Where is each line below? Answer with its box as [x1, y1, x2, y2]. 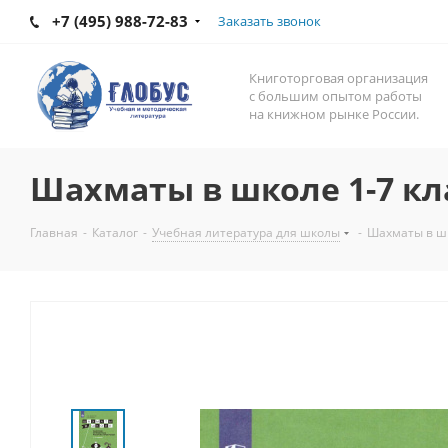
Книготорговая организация [249, 69, 428, 88]
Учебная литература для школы [152, 224, 340, 242]
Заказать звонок [218, 12, 321, 30]
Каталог [92, 224, 138, 242]
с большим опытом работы [249, 87, 422, 106]
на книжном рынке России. [249, 105, 419, 124]
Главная [30, 224, 78, 242]
